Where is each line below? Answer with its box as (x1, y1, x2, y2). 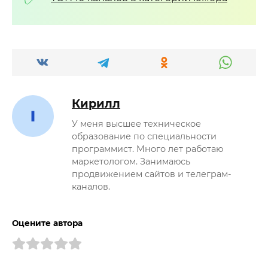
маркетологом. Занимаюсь (72, 156, 190, 167)
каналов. (72, 181, 110, 193)
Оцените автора (12, 218, 83, 229)
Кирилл (72, 96, 120, 111)
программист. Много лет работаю (72, 144, 223, 155)
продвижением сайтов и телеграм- (72, 169, 232, 180)
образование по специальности (72, 131, 217, 142)
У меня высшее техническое (72, 118, 201, 130)
